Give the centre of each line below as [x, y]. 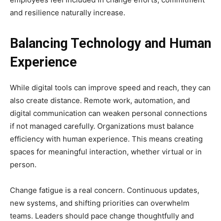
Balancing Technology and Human [110, 43]
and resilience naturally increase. [68, 12]
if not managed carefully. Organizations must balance [102, 126]
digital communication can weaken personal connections [109, 113]
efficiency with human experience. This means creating [106, 139]
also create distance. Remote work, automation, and [100, 100]
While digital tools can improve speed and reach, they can [110, 87]
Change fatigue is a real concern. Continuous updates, [105, 190]
